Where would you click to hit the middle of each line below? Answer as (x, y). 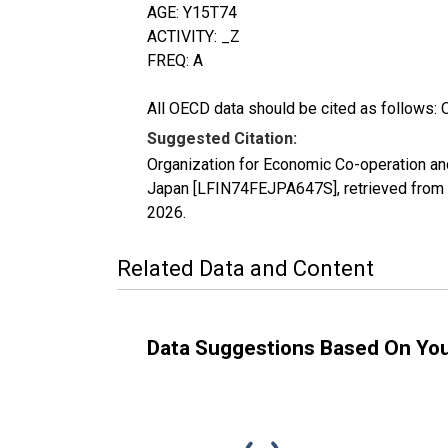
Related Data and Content (245, 268)
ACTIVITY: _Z (193, 36)
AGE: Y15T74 (192, 12)
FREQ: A (175, 60)
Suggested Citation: (222, 138)
